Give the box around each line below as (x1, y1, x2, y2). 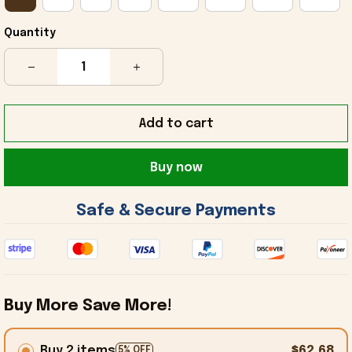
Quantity (4, 27, 56, 39)
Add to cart (138, 116, 214, 130)
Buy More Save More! (4, 298, 172, 315)
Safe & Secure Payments (76, 203, 280, 220)
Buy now (149, 160, 203, 174)
